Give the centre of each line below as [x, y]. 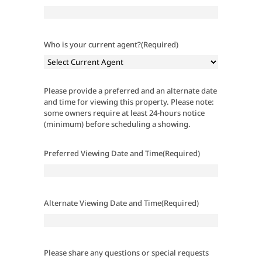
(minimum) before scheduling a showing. [117, 124]
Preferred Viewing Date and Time [103, 153]
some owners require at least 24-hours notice [124, 113]
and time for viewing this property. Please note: [129, 102]
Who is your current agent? [92, 44]
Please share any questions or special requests [126, 253]
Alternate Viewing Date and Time [102, 203]
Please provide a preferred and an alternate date [130, 91]
